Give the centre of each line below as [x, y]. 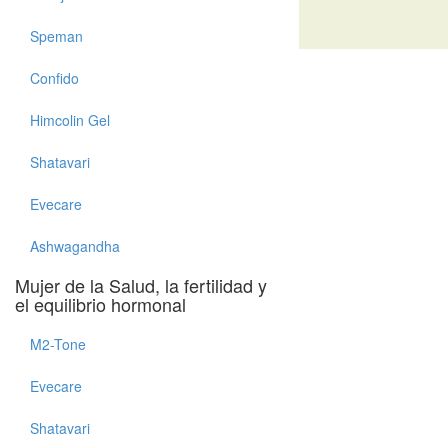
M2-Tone [58, 344]
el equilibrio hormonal [100, 304]
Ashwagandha [75, 246]
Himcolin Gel [70, 120]
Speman [56, 36]
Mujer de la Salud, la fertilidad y [141, 285]
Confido [54, 78]
